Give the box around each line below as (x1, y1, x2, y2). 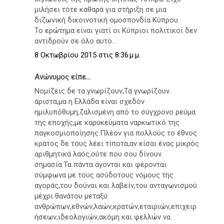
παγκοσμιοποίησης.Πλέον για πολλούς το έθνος (34, 128, 197, 138)
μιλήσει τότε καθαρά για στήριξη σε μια (34, 4, 166, 14)
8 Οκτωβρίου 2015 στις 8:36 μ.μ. (34, 50, 140, 60)
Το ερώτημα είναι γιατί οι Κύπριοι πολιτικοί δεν (34, 25, 197, 35)
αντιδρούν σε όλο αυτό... (34, 36, 116, 45)
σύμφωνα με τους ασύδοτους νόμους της (34, 170, 173, 180)
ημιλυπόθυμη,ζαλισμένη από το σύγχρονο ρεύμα (34, 107, 195, 117)
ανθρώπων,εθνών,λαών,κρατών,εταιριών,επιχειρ (34, 202, 196, 211)
